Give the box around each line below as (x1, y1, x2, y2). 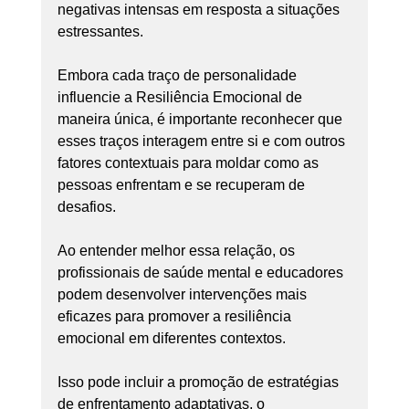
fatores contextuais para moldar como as (57, 154, 322, 171)
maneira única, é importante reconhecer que (57, 110, 346, 127)
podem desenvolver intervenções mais (57, 286, 310, 302)
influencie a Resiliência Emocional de (57, 89, 306, 105)
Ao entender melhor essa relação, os (57, 242, 299, 258)
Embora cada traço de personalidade (57, 67, 300, 83)
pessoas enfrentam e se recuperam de (57, 176, 309, 193)
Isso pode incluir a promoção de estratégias (57, 373, 342, 390)
